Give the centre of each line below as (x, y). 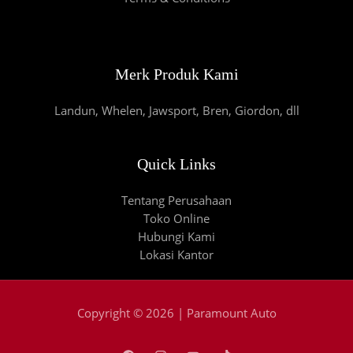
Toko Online (176, 218)
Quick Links (176, 163)
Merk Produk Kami (176, 74)
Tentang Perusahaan (176, 200)
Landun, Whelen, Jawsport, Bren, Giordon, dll (176, 110)
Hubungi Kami (176, 236)
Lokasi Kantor (176, 254)
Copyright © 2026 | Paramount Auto (176, 312)
